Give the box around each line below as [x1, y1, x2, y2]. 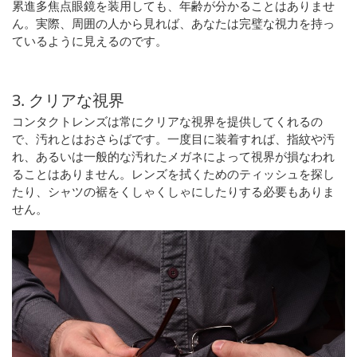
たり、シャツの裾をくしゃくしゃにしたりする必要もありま [12, 183, 335, 200]
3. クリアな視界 [12, 89, 124, 112]
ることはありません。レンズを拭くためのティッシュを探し [12, 166, 335, 182]
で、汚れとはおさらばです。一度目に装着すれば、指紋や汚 [12, 131, 335, 147]
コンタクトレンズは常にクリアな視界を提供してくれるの [12, 113, 323, 130]
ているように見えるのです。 [12, 33, 167, 49]
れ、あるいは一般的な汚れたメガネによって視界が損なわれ [12, 148, 335, 165]
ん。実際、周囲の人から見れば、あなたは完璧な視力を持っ [12, 15, 335, 32]
